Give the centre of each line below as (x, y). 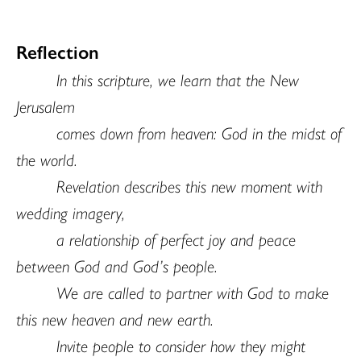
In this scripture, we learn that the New (178, 79)
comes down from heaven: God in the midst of (199, 132)
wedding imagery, (71, 212)
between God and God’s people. (117, 265)
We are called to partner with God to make (193, 291)
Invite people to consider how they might (181, 344)
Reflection (58, 51)
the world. (47, 158)
